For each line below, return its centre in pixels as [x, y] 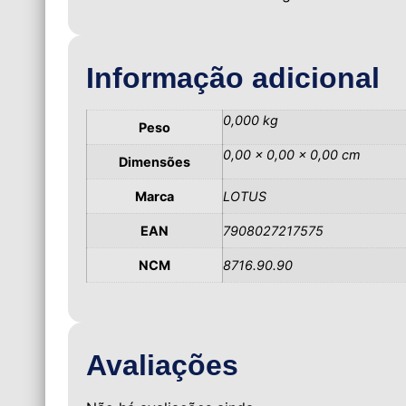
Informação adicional [233, 78]
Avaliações [162, 365]
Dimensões [155, 162]
